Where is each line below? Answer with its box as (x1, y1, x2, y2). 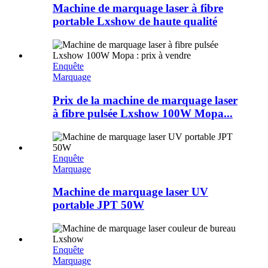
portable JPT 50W (53, 199, 144, 212)
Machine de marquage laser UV (53, 185, 208, 199)
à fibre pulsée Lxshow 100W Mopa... (53, 106, 233, 120)
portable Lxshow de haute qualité (53, 15, 217, 28)
